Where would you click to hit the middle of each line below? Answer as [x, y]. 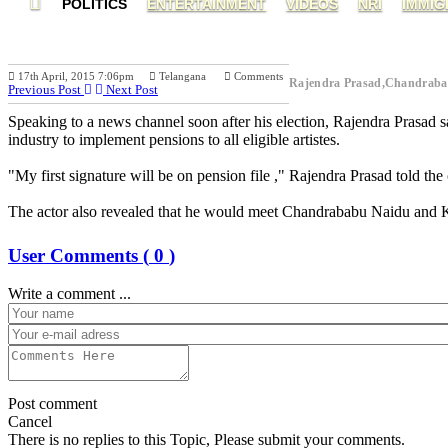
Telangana [190, 75]
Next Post [130, 89]
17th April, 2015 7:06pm [82, 75]
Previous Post [46, 89]
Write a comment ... [69, 294]
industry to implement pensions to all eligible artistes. [174, 139]
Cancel [30, 422]
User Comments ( [78, 255]
